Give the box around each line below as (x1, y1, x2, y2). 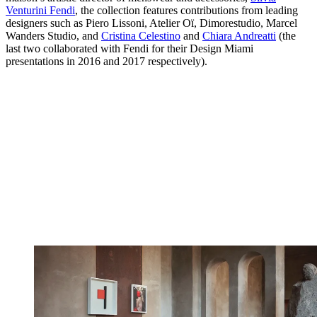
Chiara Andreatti (202, 30, 276, 42)
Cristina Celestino (101, 30, 180, 42)
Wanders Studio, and (6, 30, 101, 42)
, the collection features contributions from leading (75, 4, 298, 17)
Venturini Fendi (6, 4, 75, 17)
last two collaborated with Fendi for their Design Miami (6, 42, 253, 55)
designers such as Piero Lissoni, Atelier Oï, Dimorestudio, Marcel (6, 17, 297, 30)
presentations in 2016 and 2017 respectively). (6, 55, 207, 68)
